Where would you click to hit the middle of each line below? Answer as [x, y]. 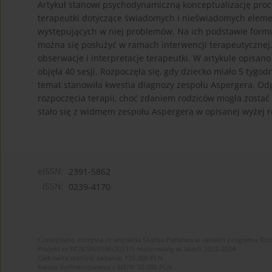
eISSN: [51, 171]
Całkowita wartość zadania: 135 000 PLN [100, 258]
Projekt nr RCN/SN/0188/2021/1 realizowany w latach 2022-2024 [137, 249]
